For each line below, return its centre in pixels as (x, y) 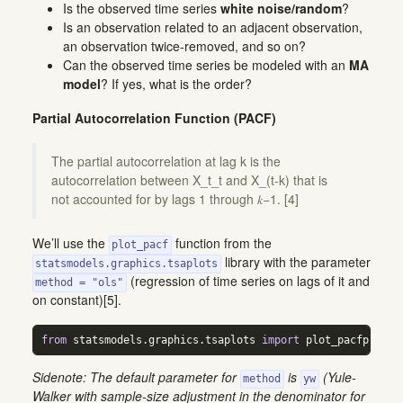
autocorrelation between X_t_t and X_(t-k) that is (190, 180)
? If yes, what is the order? (176, 83)
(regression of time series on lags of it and (248, 281)
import (281, 340)
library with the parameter (296, 262)
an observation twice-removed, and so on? (184, 45)
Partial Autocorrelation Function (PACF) (154, 117)
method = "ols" (80, 283)
